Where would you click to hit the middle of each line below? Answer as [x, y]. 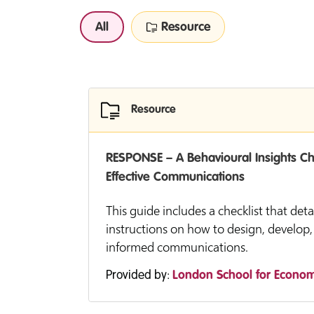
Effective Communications [175, 177]
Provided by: [139, 275]
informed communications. [177, 247]
